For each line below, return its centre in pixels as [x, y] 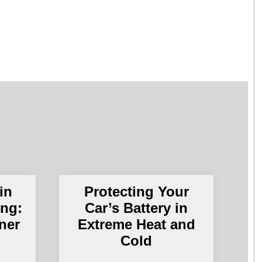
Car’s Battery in [137, 208]
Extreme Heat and [136, 224]
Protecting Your [136, 191]
